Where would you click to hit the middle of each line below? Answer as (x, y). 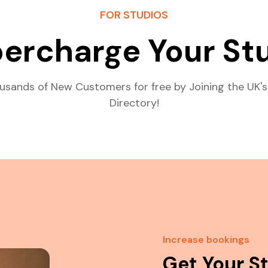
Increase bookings (206, 239)
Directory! (134, 103)
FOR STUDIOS (134, 15)
